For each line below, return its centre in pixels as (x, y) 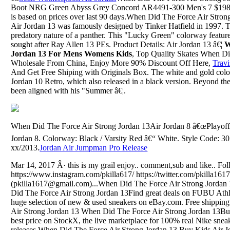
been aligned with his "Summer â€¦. (69, 90)
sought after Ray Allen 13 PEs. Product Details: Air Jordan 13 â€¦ (118, 44)
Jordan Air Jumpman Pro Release (94, 147)
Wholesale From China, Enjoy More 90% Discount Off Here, (112, 63)
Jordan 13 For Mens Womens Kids (72, 53)
